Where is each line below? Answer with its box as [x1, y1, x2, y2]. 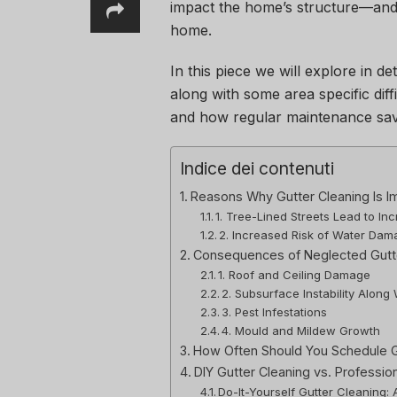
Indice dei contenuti [180, 158, 334, 180]
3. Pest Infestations [222, 305, 328, 320]
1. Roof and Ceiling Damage [218, 268, 371, 283]
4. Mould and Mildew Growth [222, 323, 381, 339]
